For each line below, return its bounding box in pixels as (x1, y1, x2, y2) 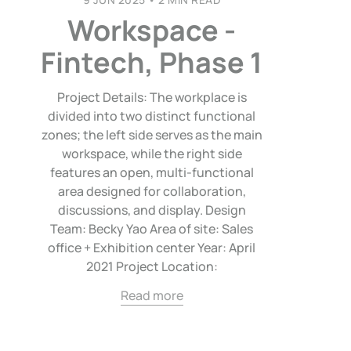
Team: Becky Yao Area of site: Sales (50, 219, 254, 237)
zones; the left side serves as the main (41, 125, 262, 143)
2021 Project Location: (85, 257, 218, 275)
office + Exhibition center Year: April (48, 238, 256, 256)
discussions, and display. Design (57, 201, 246, 219)
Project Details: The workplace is (56, 88, 247, 106)
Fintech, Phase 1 (41, 42, 263, 81)
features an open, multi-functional (49, 163, 254, 181)
